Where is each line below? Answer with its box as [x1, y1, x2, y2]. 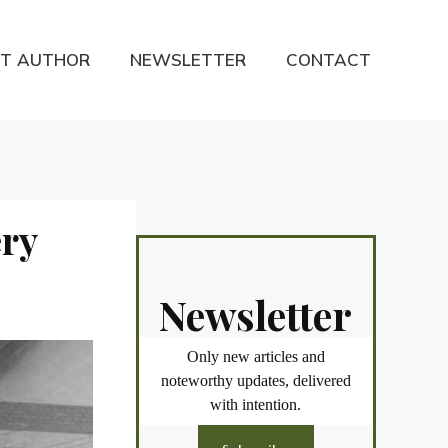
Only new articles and [186, 348, 325, 366]
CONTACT [286, 49, 371, 71]
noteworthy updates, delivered [160, 372, 351, 390]
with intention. [210, 396, 302, 414]
